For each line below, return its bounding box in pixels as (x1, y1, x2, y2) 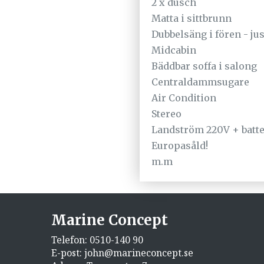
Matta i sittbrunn (151, 12, 232, 24)
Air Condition (151, 91, 216, 104)
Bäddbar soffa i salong (151, 60, 257, 72)
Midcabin (151, 44, 196, 56)
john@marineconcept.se (84, 246, 193, 259)
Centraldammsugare (151, 75, 249, 88)
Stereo (151, 107, 181, 120)
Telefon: (51, 233, 90, 246)
